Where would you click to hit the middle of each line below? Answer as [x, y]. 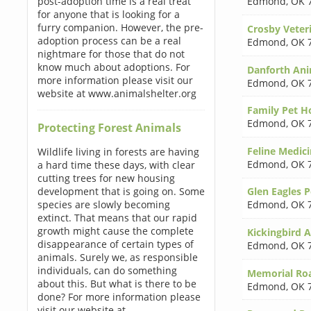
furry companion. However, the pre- [120, 27]
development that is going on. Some [121, 191]
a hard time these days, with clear [116, 165]
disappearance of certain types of [115, 244]
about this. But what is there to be [117, 284]
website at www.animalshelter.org [117, 93]
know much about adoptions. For [114, 67]
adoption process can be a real [109, 41]
